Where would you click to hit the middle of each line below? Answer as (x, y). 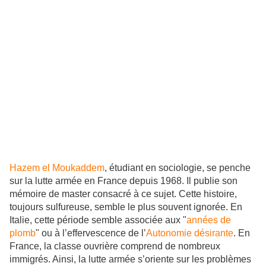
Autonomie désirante (190, 233)
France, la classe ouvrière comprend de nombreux (115, 246)
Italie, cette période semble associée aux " (98, 220)
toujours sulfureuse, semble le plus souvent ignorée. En (126, 207)
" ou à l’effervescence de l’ (91, 233)
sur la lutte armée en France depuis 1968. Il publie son (123, 181)
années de (209, 220)
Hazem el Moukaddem (57, 168)
